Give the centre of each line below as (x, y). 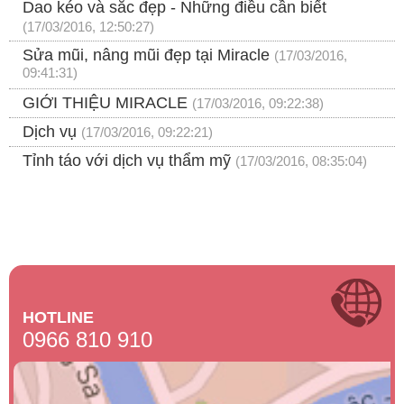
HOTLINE (58, 318)
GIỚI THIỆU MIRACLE (105, 103)
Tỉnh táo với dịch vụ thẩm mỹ (127, 161)
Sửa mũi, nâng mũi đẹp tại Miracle (146, 55)
